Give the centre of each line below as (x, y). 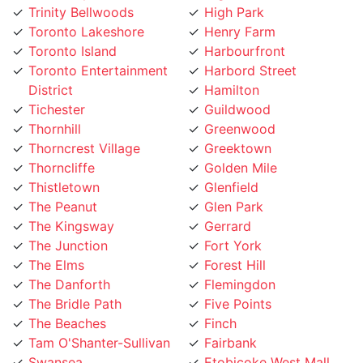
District (51, 70)
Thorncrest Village (84, 128)
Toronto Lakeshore (86, 12)
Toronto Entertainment (98, 51)
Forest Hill (235, 245)
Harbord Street (250, 51)
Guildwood (237, 90)
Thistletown (64, 167)
